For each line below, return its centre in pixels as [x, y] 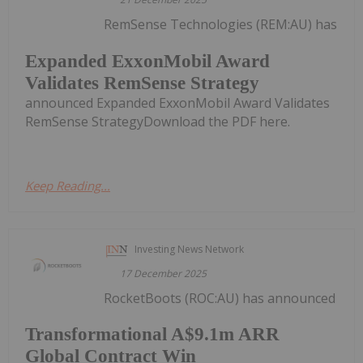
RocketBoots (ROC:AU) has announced [220, 298]
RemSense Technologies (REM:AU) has [221, 24]
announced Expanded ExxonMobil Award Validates [177, 102]
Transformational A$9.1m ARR [152, 335]
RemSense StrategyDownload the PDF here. [158, 121]
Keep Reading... [68, 185]
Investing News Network [190, 249]
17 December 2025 [164, 273]
